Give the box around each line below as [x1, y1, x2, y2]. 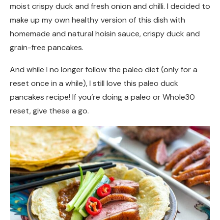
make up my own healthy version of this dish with [10, 15, 185, 26]
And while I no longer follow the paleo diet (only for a [10, 64, 197, 75]
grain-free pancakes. [10, 42, 83, 53]
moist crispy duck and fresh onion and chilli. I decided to [10, 1, 210, 12]
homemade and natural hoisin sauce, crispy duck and [10, 28, 200, 39]
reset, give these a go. [10, 106, 89, 116]
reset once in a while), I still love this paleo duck [10, 78, 178, 89]
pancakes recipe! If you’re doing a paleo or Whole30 [10, 92, 195, 103]
